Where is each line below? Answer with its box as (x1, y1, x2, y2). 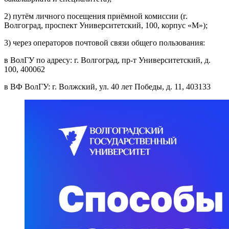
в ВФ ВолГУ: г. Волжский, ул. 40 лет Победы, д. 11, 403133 (4, 82, 211, 91)
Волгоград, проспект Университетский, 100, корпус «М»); (4, 21, 208, 30)
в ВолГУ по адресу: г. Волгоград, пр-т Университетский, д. (4, 56, 211, 65)
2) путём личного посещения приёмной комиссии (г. (4, 12, 188, 21)
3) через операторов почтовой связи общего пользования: (4, 38, 205, 48)
